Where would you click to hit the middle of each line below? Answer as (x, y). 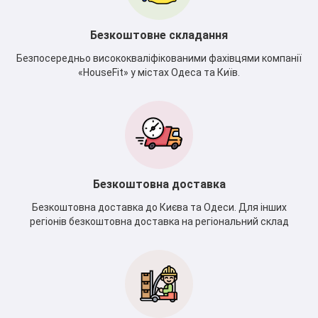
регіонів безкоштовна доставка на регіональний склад (159, 221)
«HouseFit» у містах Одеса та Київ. (159, 72)
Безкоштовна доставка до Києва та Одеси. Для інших (159, 207)
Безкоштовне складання (159, 35)
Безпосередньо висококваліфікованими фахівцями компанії (159, 58)
